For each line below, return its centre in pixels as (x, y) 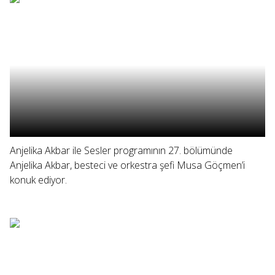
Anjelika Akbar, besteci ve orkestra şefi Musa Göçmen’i (127, 165)
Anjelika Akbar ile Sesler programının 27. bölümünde (121, 150)
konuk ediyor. (38, 180)
